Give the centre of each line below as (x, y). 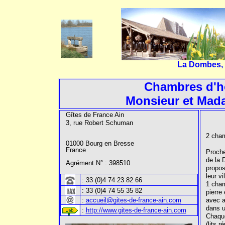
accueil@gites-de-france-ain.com (133, 200)
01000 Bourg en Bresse (100, 143)
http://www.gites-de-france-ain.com (136, 210)
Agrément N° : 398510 (98, 163)
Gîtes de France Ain (95, 115)
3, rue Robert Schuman (99, 123)
